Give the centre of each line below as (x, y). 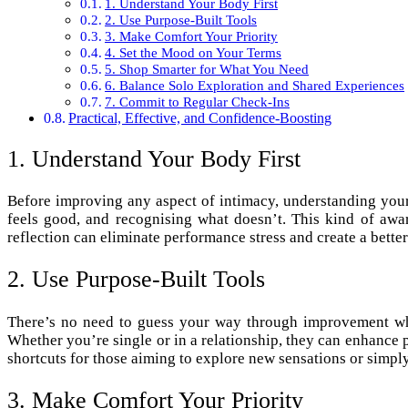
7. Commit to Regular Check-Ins (198, 101)
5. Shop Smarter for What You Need (207, 68)
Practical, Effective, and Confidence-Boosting (200, 117)
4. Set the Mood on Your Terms (194, 52)
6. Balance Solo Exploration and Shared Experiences (255, 85)
